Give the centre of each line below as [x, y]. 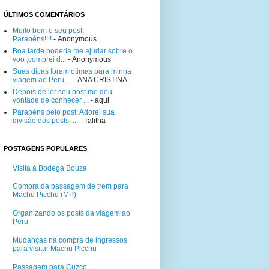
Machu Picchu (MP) [44, 195]
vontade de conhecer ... [51, 101]
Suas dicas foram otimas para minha [72, 72]
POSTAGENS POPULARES [45, 149]
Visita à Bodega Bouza [50, 168]
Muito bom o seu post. [48, 31]
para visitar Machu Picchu [55, 248]
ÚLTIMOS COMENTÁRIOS [44, 15]
